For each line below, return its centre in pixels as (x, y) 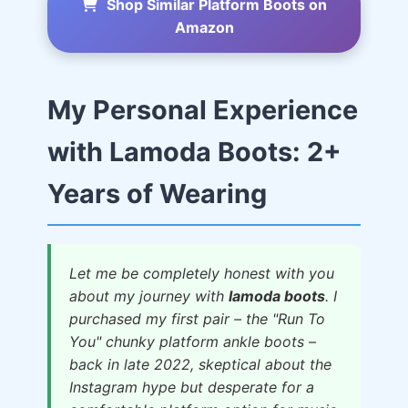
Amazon (204, 27)
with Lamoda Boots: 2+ (194, 152)
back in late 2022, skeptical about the (200, 364)
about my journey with (149, 296)
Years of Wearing (157, 194)
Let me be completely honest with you (202, 273)
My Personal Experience (203, 110)
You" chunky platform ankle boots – (193, 342)
